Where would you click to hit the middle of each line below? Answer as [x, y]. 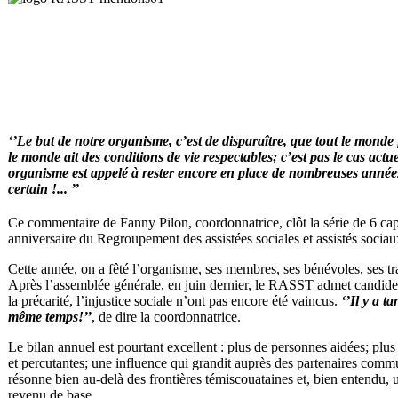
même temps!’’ [50, 317]
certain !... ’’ [44, 188]
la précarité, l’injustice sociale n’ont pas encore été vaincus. [175, 301]
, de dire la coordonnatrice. [166, 317]
